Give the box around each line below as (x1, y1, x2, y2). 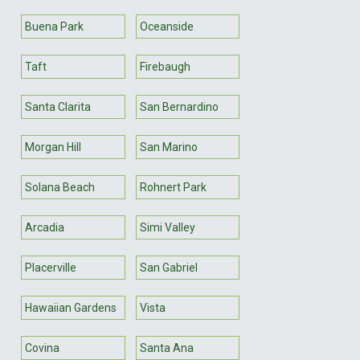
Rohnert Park (139, 180, 207, 194)
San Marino (139, 140, 198, 153)
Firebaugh (139, 59, 190, 73)
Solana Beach (25, 180, 95, 194)
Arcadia (25, 220, 64, 234)
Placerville (25, 260, 76, 274)
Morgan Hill (25, 140, 81, 153)
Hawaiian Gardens (25, 301, 117, 314)
